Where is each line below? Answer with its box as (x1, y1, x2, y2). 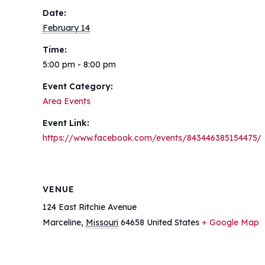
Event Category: (43, 81, 113, 92)
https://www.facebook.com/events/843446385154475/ (43, 132, 261, 143)
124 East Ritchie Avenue (43, 202, 137, 212)
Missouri (86, 217, 118, 228)
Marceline (43, 217, 81, 228)
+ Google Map (202, 217, 259, 228)
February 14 (43, 22, 90, 33)
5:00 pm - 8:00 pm (43, 59, 116, 70)
